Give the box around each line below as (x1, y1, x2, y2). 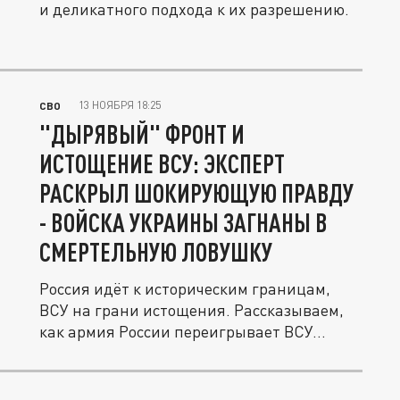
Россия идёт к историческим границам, (39, 279, 330, 299)
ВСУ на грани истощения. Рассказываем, (39, 300, 344, 321)
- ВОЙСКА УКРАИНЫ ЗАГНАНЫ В (39, 207, 328, 238)
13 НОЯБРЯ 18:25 (79, 98, 161, 112)
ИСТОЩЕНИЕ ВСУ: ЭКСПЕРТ (39, 148, 285, 179)
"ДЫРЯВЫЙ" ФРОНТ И (39, 119, 245, 150)
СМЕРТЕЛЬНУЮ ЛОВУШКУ (39, 237, 272, 268)
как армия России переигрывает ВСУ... (68, 321, 326, 342)
